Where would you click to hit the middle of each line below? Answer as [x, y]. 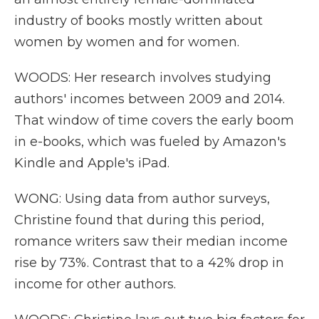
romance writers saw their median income [151, 241]
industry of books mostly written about [138, 21]
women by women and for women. [127, 42]
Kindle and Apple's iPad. [92, 163]
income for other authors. [95, 284]
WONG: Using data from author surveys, [142, 199]
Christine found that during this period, [139, 220]
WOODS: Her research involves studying [143, 78]
